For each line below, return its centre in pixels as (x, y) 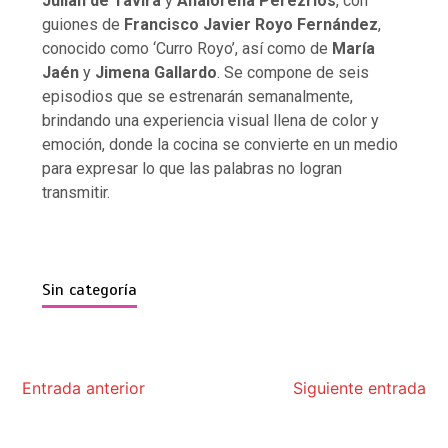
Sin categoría (90, 290)
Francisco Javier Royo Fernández (251, 25)
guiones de (83, 25)
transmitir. (76, 193)
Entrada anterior (84, 388)
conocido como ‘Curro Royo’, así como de (187, 49)
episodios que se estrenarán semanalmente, (198, 97)
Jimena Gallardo (154, 73)
